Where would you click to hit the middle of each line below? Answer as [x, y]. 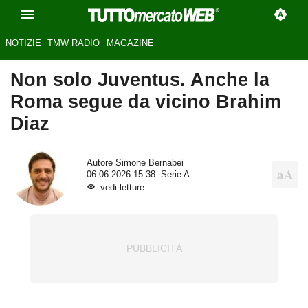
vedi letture [122, 187]
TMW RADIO [74, 43]
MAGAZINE [130, 43]
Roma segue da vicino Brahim [146, 102]
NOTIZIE [23, 43]
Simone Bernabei [149, 163]
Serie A [175, 174]
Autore [101, 163]
